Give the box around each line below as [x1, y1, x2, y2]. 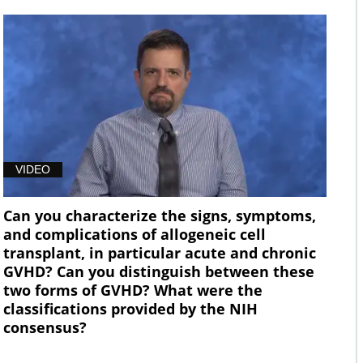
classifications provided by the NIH [2, 298, 258, 318]
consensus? [2, 317, 87, 337]
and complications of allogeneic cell [2, 224, 266, 244]
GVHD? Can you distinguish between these [2, 261, 314, 281]
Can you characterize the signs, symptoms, [2, 205, 316, 225]
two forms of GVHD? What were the [2, 280, 263, 300]
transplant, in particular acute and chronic [2, 242, 316, 263]
